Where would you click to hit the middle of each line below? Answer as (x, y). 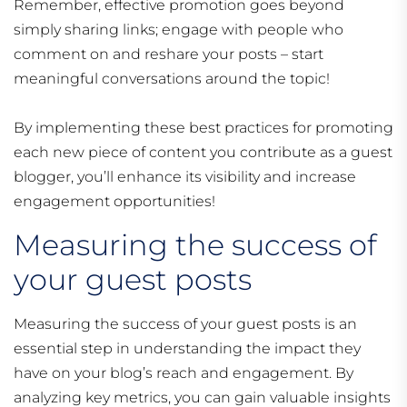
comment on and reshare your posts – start (169, 55)
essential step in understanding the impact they (187, 349)
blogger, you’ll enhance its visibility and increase (185, 177)
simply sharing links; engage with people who (179, 30)
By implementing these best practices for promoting (203, 128)
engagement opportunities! (114, 202)
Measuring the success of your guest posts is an (185, 324)
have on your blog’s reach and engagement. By (184, 373)
